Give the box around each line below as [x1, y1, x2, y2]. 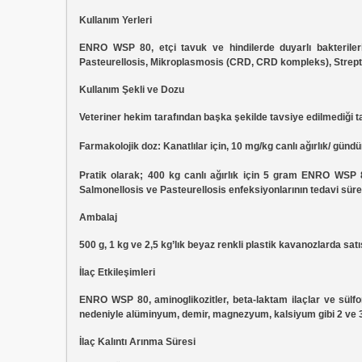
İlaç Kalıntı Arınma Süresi [79, 335, 196, 347]
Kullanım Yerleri [79, 14, 152, 26]
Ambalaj [79, 211, 117, 223]
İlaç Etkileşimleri [79, 266, 155, 278]
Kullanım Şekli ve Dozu [79, 83, 184, 95]
